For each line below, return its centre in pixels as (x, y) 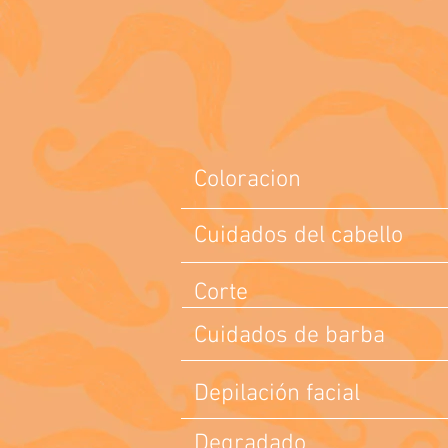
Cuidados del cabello (298, 236)
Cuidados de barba (292, 336)
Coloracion (247, 180)
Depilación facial (277, 394)
